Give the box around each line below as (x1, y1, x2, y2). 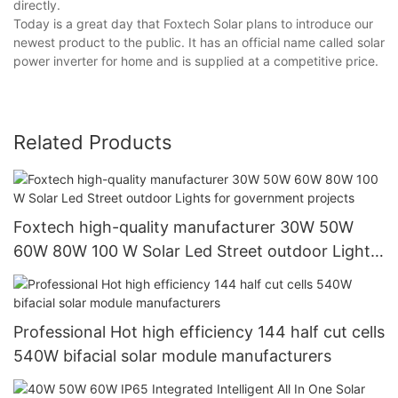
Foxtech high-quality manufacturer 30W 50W (13, 217, 354, 236)
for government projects (13, 265, 198, 284)
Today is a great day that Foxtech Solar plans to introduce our (13, 16, 373, 32)
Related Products (13, 131, 172, 155)
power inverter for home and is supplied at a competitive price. (13, 53, 378, 69)
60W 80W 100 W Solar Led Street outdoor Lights (13, 241, 378, 260)
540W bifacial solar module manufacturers (13, 346, 331, 365)
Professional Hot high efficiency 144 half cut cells (13, 322, 385, 341)
